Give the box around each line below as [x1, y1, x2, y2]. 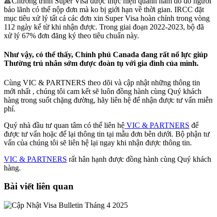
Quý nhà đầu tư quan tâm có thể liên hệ [4, 121, 124, 129]
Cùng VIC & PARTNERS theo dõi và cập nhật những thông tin [4, 78, 200, 87]
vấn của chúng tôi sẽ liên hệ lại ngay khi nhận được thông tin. [4, 138, 192, 147]
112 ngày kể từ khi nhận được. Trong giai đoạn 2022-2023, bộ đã [4, 23, 204, 31]
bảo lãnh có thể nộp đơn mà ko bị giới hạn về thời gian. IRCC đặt [4, 5, 204, 14]
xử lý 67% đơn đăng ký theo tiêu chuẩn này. [4, 31, 139, 40]
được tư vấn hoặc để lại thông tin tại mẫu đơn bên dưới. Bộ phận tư [4, 129, 210, 138]
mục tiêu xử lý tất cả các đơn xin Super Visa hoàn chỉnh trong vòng [4, 14, 210, 23]
